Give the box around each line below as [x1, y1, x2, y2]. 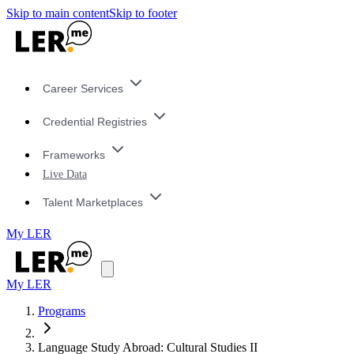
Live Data [42, 168, 87, 181]
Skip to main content [6, 6, 109, 20]
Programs [38, 304, 85, 318]
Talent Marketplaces [42, 195, 143, 209]
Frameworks [42, 148, 105, 161]
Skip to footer [109, 6, 177, 20]
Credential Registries [42, 115, 147, 129]
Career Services [42, 82, 123, 96]
